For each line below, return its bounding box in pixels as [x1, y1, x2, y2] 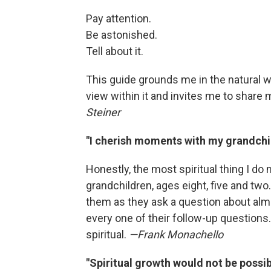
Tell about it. [86, 45, 143, 57]
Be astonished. [86, 28, 157, 41]
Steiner [86, 106, 123, 119]
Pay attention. [86, 12, 151, 25]
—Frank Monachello [129, 228, 226, 241]
